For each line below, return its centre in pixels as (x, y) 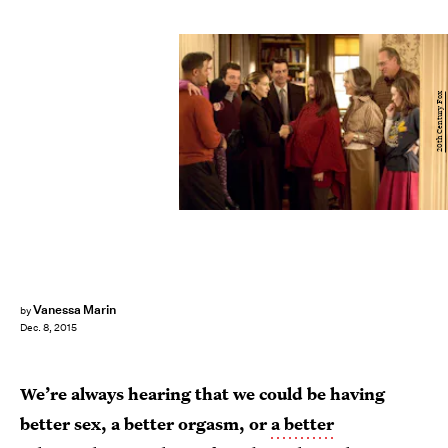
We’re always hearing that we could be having (202, 393)
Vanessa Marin (74, 309)
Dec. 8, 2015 (48, 328)
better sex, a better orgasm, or (145, 423)
